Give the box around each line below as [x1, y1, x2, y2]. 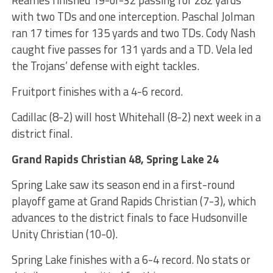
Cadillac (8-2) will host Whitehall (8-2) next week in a [11, 108, 261, 126]
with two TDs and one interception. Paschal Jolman [11, 7, 255, 25]
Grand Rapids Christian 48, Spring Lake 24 [11, 150, 219, 168]
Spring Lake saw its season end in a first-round [11, 175, 235, 193]
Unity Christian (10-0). [11, 225, 118, 243]
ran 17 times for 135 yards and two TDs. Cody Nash [11, 24, 255, 41]
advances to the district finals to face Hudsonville [11, 208, 247, 226]
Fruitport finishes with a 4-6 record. [11, 82, 183, 100]
